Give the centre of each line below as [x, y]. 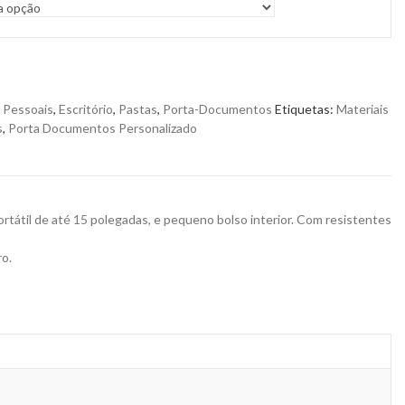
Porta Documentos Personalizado [103, 127]
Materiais [363, 108]
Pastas [138, 108]
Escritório [86, 108]
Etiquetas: [306, 108]
